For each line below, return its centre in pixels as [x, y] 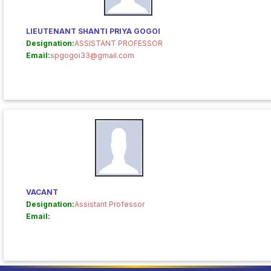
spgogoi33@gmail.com [92, 55]
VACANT [42, 192]
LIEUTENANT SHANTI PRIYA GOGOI [93, 31]
